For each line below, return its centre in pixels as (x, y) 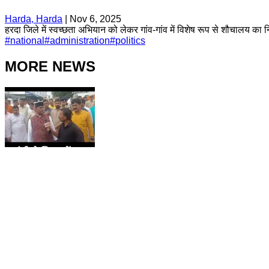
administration (80, 40)
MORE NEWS (50, 66)
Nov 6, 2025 (95, 19)
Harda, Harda (34, 19)
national (27, 40)
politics (130, 40)
